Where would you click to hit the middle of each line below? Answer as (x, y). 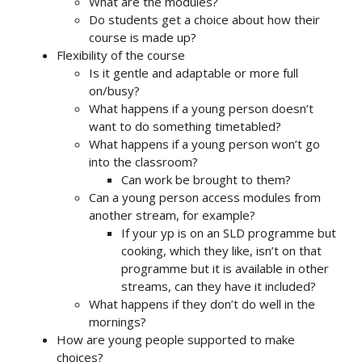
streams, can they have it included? (219, 286)
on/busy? (114, 90)
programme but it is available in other (225, 268)
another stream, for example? (172, 215)
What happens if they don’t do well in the (202, 303)
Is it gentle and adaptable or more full (194, 72)
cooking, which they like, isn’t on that (221, 250)
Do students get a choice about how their (204, 19)
